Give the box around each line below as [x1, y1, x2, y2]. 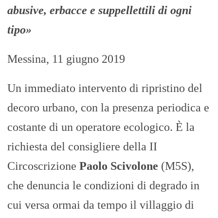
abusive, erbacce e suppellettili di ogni [7, 4, 192, 17]
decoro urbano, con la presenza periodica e [7, 101, 209, 114]
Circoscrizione [7, 160, 79, 173]
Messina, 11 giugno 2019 [7, 53, 125, 66]
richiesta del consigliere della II [7, 140, 157, 153]
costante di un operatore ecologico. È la [7, 121, 195, 134]
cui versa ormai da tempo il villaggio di [7, 199, 194, 212]
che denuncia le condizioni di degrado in [7, 179, 200, 192]
